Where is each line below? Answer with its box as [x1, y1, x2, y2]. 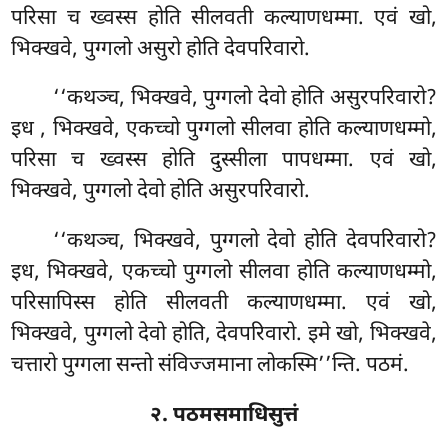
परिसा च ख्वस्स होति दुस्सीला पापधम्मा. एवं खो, [11, 147, 437, 176]
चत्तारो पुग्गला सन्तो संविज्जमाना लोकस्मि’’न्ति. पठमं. [11, 352, 410, 381]
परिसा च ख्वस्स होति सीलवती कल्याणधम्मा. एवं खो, [11, 4, 437, 33]
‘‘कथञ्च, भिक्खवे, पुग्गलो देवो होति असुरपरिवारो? [53, 85, 437, 114]
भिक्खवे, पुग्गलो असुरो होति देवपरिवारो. [11, 35, 311, 64]
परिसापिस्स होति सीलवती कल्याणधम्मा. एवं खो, [11, 290, 437, 319]
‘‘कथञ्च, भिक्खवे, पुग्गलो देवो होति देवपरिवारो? [53, 228, 437, 257]
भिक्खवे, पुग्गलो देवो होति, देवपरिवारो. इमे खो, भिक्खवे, [11, 321, 437, 350]
